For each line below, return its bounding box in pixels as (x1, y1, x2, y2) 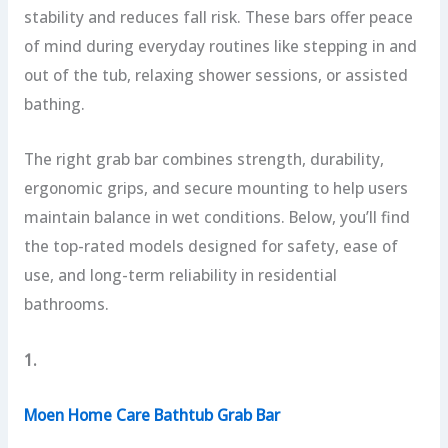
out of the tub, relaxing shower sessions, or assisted (23, 64, 408, 87)
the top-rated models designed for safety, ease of (23, 235, 398, 258)
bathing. (23, 93, 85, 116)
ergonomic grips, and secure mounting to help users (23, 177, 408, 200)
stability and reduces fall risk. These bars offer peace (23, 6, 413, 29)
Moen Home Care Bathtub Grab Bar (23, 404, 280, 427)
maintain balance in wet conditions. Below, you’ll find (23, 206, 410, 229)
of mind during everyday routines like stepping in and (23, 35, 417, 58)
